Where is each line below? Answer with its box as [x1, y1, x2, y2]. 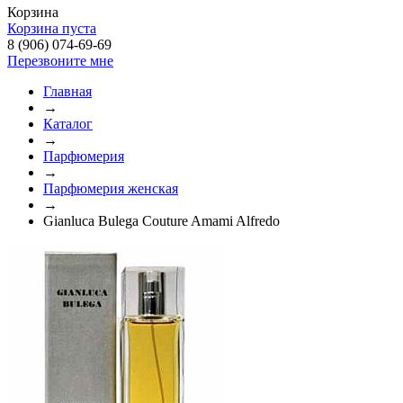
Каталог [43, 116, 93, 131]
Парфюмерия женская [43, 181, 178, 196]
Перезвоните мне [7, 53, 113, 68]
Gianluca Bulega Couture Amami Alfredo [43, 213, 280, 228]
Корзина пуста [7, 21, 96, 36]
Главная [43, 84, 92, 99]
